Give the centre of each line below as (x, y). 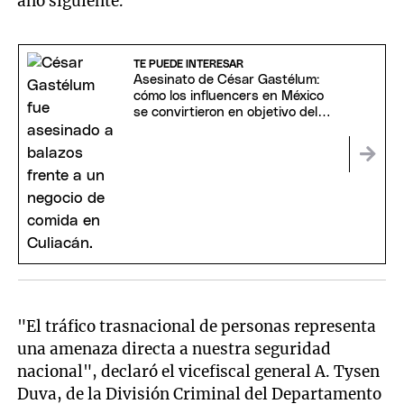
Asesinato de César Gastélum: (226, 80)
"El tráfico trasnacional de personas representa (197, 326)
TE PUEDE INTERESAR (188, 64)
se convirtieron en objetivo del (225, 113)
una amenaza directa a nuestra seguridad (174, 349)
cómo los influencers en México (228, 96)
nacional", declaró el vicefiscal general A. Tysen (199, 371)
